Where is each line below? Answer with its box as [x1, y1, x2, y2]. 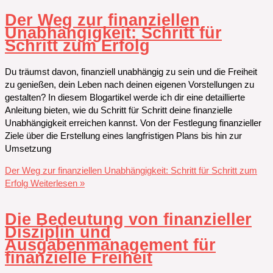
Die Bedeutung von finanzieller [5, 209, 252, 229]
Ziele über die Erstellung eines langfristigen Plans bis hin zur [5, 131, 242, 141]
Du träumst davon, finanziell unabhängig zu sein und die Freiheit [5, 67, 257, 77]
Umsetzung [5, 144, 51, 154]
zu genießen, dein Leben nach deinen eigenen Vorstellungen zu [5, 80, 254, 90]
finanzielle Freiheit [5, 247, 152, 267]
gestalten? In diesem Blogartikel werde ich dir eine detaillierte [5, 93, 245, 102]
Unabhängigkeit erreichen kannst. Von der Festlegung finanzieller [5, 118, 261, 128]
